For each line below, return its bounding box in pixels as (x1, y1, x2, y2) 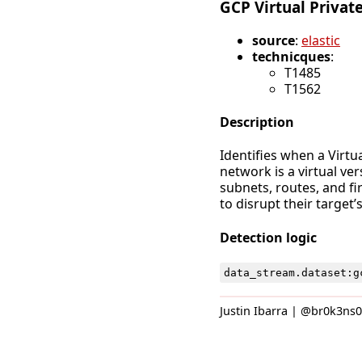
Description (220, 112, 294, 131)
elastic (301, 31, 340, 49)
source (252, 31, 295, 49)
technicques (252, 47, 330, 65)
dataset (301, 266, 347, 279)
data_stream (223, 266, 295, 279)
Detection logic (220, 228, 317, 246)
